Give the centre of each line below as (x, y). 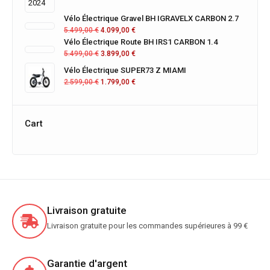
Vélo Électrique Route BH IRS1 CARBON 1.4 (141, 42)
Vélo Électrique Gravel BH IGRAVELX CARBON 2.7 (151, 18)
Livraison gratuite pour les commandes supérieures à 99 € (147, 225)
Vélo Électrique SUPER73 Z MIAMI (125, 70)
